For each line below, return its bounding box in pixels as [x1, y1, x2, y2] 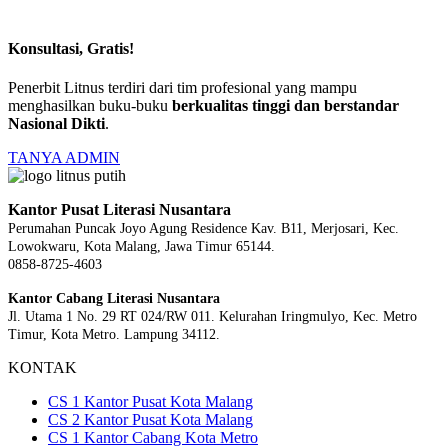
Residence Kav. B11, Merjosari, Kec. [191, 220, 399, 236]
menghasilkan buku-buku [8, 96, 172, 114]
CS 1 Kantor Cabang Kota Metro [48, 428, 258, 446]
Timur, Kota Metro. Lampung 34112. [8, 326, 220, 342]
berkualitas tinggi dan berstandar [172, 96, 399, 114]
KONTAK [8, 358, 77, 376]
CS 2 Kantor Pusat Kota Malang [48, 410, 253, 428]
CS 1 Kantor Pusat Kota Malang [48, 392, 253, 410]
